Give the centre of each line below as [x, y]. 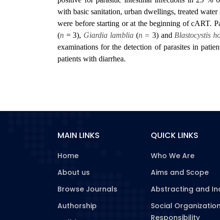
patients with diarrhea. [92, 59]
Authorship [77, 206]
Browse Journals [87, 189]
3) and [162, 35]
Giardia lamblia [110, 35]
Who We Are [173, 156]
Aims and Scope [180, 172]
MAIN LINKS [79, 135]
